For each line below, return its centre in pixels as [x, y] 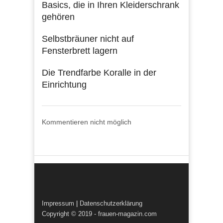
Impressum [58, 204]
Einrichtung [64, 85]
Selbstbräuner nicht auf [88, 39]
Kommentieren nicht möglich [87, 122]
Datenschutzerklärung [111, 204]
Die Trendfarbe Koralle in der [99, 73]
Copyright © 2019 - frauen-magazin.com [99, 214]
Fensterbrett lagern [80, 51]
